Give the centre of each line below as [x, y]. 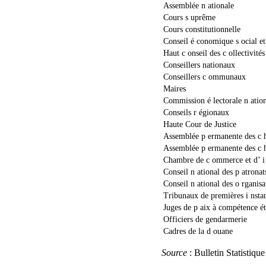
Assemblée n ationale [199, 6]
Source [174, 253]
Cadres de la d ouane [198, 232]
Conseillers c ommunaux [205, 77]
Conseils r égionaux [196, 113]
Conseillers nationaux [199, 65]
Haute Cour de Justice [200, 125]
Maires [175, 89]
